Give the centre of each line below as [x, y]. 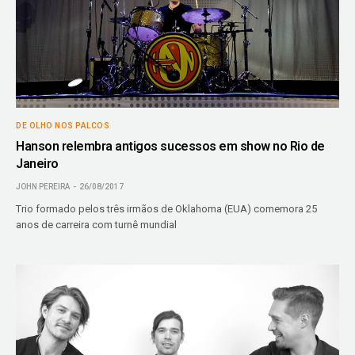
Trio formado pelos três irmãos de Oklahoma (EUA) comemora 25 [167, 208]
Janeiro [37, 163]
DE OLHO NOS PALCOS [63, 125]
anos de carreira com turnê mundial [97, 224]
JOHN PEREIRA [43, 186]
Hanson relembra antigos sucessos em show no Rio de [170, 146]
